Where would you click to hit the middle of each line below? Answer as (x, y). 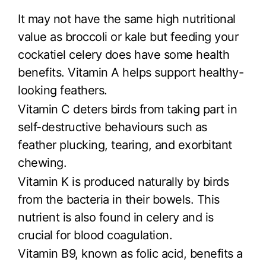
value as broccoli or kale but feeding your (128, 37)
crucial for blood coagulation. (95, 235)
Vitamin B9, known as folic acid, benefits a (130, 254)
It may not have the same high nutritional (127, 19)
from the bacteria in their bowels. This (119, 199)
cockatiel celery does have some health (123, 55)
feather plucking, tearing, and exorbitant (125, 145)
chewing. (42, 162)
